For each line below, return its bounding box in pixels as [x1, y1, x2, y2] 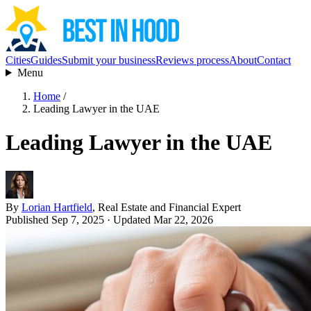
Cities [6, 54, 31, 66]
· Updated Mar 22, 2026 [104, 213, 213, 226]
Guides [31, 54, 62, 66]
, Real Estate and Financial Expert [92, 201, 241, 213]
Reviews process [155, 54, 229, 66]
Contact [257, 54, 291, 66]
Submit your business [62, 54, 155, 66]
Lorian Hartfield [22, 201, 92, 213]
